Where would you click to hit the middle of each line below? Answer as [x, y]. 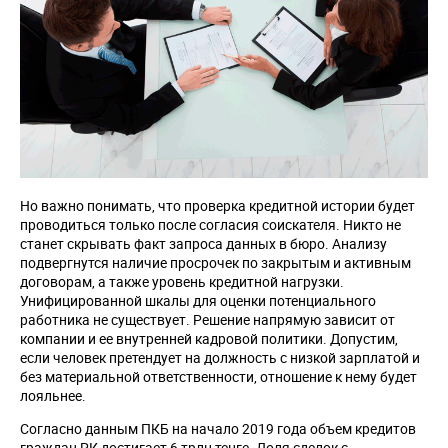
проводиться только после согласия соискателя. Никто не [210, 225]
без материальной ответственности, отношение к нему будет [218, 377]
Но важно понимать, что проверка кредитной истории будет [217, 206]
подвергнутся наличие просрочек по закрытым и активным [215, 263]
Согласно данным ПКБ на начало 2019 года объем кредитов [218, 429]
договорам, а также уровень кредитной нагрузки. [182, 282]
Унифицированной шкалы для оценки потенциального [198, 301]
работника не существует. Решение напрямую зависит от [207, 320]
